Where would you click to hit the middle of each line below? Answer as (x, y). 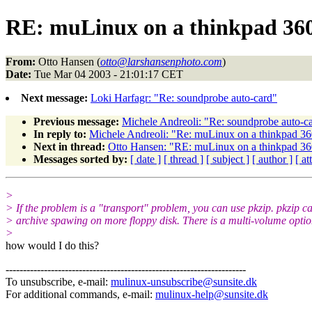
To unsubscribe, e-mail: (58, 281)
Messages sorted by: (80, 159)
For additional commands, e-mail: (80, 294)
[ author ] (272, 159)
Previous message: (76, 121)
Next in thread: (69, 146)
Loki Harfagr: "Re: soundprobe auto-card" (184, 97)
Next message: (54, 97)
